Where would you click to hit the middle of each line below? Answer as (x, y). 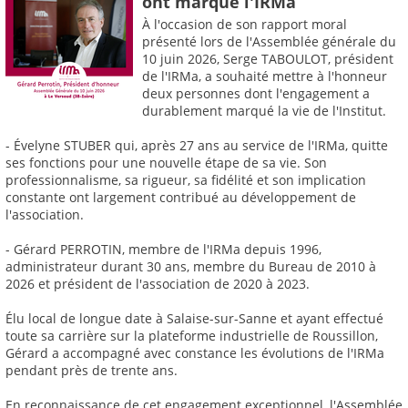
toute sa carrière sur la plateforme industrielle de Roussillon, (192, 336)
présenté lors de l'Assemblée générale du (269, 42)
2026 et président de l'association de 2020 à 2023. (158, 284)
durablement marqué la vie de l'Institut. (264, 111)
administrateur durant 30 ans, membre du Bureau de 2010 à (191, 267)
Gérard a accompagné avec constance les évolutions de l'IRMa (195, 353)
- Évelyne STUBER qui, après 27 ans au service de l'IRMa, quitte (197, 146)
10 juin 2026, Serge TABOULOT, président (268, 59)
